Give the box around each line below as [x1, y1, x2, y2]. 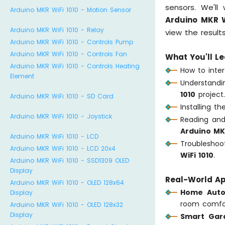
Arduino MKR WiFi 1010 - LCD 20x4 [10, 144, 116, 153]
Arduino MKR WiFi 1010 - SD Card [10, 92, 114, 100]
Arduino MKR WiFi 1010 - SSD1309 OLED [10, 156, 129, 165]
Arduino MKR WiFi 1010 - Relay [10, 26, 104, 34]
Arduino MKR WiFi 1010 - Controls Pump [10, 38, 133, 46]
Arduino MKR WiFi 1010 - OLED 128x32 [10, 200, 123, 209]
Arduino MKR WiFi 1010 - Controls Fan [10, 50, 127, 58]
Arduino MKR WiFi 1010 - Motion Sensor [10, 6, 131, 14]
